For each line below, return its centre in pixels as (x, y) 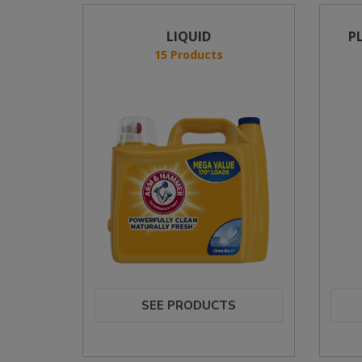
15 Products (188, 55)
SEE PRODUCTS (188, 305)
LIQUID (188, 36)
